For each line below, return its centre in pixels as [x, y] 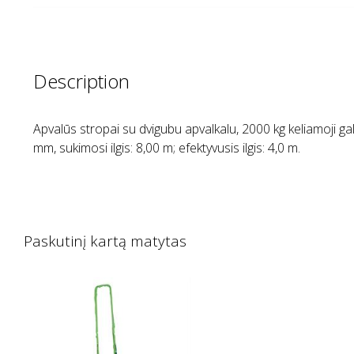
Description [81, 81]
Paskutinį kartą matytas [105, 241]
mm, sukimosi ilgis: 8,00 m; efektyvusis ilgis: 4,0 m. [167, 148]
